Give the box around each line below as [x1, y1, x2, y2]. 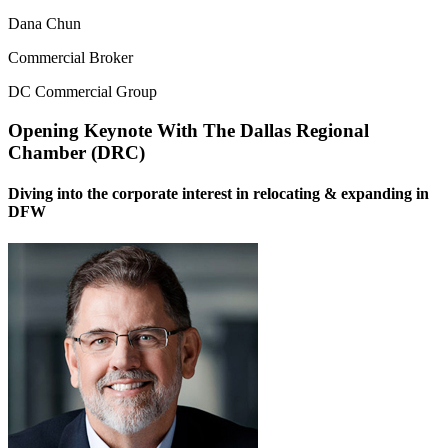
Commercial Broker [8, 49, 133, 67]
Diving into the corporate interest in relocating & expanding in [8, 185, 429, 203]
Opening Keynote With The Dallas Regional [8, 120, 369, 141]
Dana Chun [8, 15, 81, 33]
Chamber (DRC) [8, 142, 145, 163]
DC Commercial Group [8, 83, 157, 101]
